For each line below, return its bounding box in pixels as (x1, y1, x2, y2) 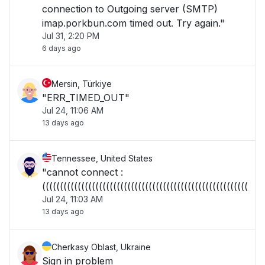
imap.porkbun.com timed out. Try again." (42, 17, 225, 29)
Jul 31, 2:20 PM (42, 31, 99, 41)
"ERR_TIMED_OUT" (42, 92, 130, 104)
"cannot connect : (42, 166, 123, 178)
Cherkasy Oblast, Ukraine (51, 242, 151, 252)
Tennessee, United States (51, 153, 153, 163)
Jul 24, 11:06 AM (42, 105, 104, 115)
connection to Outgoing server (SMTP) (42, 3, 218, 15)
